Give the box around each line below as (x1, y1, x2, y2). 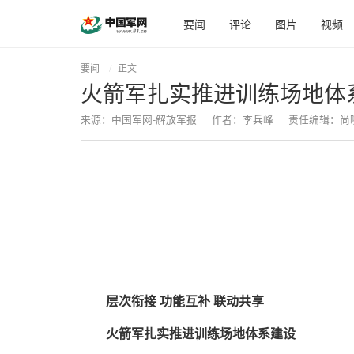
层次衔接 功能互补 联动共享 (106, 295, 264, 309)
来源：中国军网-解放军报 (81, 111, 197, 126)
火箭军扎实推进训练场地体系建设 (106, 326, 296, 341)
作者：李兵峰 (212, 111, 273, 126)
